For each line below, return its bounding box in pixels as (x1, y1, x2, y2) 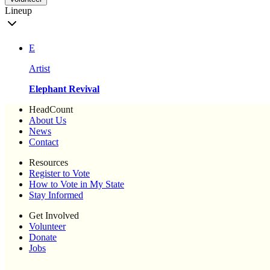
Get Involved (29, 210, 79, 221)
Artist (29, 63, 50, 74)
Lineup (5, 5, 32, 16)
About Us (29, 115, 66, 126)
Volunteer (29, 221, 66, 232)
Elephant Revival (29, 84, 99, 95)
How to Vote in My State (29, 179, 124, 190)
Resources (29, 157, 68, 168)
